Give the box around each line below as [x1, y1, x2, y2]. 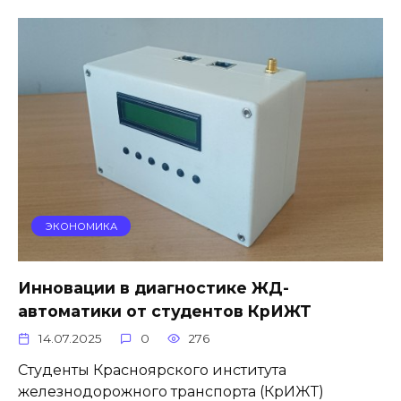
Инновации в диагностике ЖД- [18, 277, 289, 297]
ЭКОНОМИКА [45, 219, 117, 233]
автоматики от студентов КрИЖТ [18, 301, 311, 320]
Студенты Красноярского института [18, 362, 286, 380]
